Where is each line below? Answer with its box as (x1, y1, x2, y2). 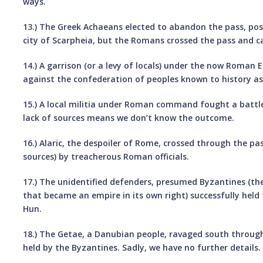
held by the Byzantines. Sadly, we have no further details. (23, 241, 261, 253)
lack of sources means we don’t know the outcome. (23, 112, 235, 123)
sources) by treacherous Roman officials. (23, 150, 190, 162)
